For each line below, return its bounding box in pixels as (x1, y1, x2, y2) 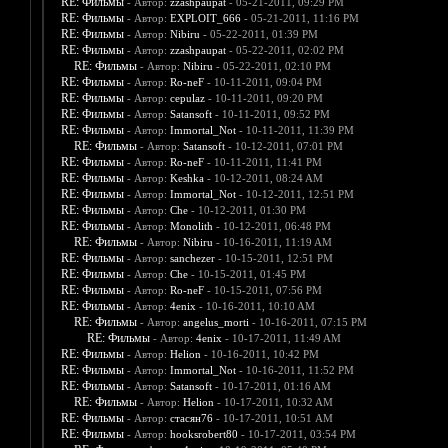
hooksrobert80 (169, 428, 238, 441)
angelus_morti (182, 316, 249, 329)
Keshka (169, 172, 204, 185)
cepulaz (169, 92, 205, 105)
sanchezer (169, 252, 215, 265)
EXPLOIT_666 (169, 12, 241, 25)
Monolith (169, 220, 213, 233)
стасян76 (169, 412, 213, 425)
